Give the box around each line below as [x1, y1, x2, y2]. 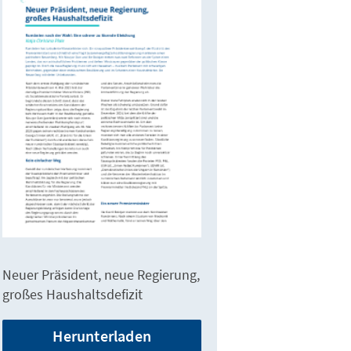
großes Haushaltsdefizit [2, 285, 143, 304]
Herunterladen [52, 326, 152, 346]
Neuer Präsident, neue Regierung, [2, 266, 201, 284]
